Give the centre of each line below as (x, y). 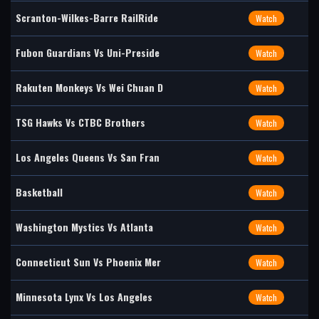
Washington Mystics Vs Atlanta (84, 227)
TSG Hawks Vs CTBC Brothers (80, 122)
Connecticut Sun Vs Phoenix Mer (88, 262)
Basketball (39, 192)
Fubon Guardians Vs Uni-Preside (88, 52)
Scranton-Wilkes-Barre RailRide (87, 17)
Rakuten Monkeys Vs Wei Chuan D (89, 87)
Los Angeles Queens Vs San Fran (88, 157)
